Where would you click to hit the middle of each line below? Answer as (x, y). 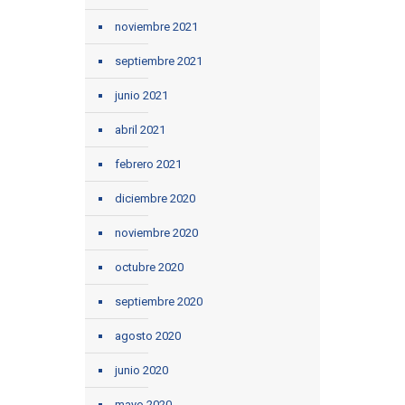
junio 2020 (141, 371)
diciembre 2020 (155, 199)
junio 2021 (141, 96)
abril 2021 (140, 130)
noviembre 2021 (156, 27)
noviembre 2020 (156, 233)
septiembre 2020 (159, 302)
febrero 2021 (148, 165)
